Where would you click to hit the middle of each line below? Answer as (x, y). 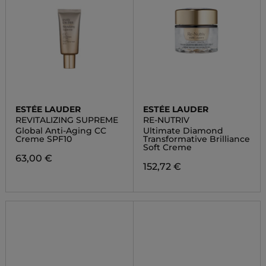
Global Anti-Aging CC (61, 131)
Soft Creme (167, 147)
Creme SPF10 (43, 139)
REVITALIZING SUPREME (66, 120)
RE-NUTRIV (166, 120)
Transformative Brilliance (196, 139)
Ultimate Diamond (183, 131)
